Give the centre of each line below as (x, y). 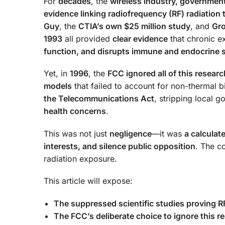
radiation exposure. (80, 158)
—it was (168, 133)
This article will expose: (88, 181)
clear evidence (140, 38)
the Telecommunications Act (99, 99)
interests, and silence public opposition (120, 146)
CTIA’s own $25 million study (134, 26)
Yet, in (57, 74)
